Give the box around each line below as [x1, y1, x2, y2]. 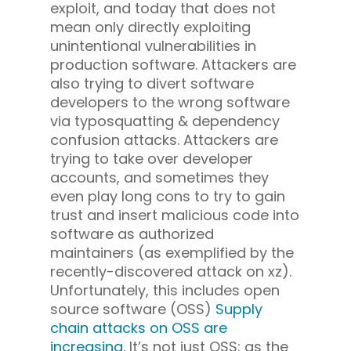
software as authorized [50, 223, 214, 244]
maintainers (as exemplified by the [50, 242, 294, 262]
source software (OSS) [50, 299, 215, 319]
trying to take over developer [50, 148, 253, 168]
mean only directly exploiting [50, 16, 251, 37]
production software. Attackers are [50, 54, 296, 74]
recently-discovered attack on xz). [50, 261, 291, 281]
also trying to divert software [50, 73, 254, 93]
